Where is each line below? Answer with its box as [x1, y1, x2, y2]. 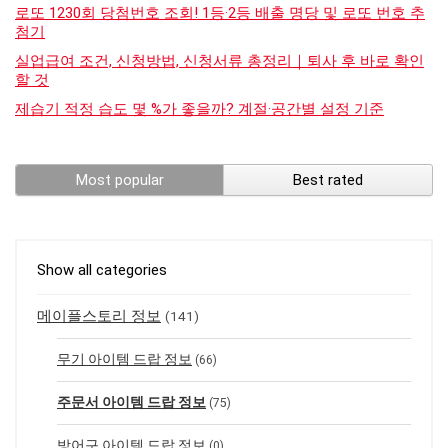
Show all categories [37, 260, 167, 279]
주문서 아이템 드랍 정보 [57, 393, 206, 410]
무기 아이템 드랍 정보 [57, 350, 192, 367]
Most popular [75, 170, 164, 189]
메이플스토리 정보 [37, 306, 161, 325]
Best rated [293, 170, 363, 189]
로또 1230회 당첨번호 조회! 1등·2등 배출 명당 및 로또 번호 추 [15, 3, 425, 22]
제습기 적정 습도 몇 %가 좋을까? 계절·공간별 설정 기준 [15, 99, 384, 118]
